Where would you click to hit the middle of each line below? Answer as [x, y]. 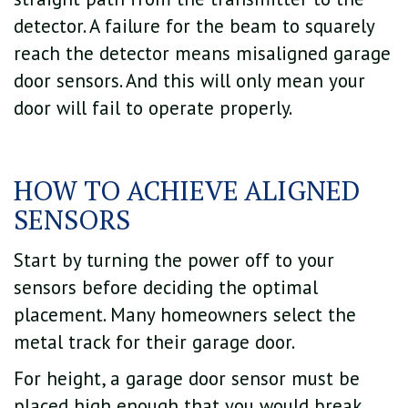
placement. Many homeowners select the [185, 315]
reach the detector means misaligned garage [202, 53]
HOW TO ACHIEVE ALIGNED [187, 189]
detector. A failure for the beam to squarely [194, 25]
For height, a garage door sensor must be [187, 379]
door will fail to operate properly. [153, 107]
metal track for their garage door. [154, 342]
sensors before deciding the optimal [166, 288]
